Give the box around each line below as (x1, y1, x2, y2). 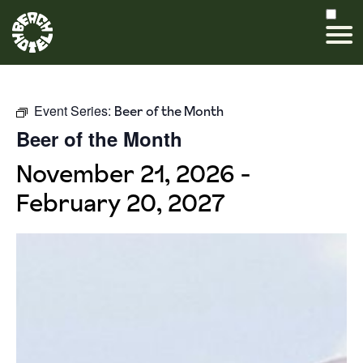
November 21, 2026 (16, 156, 235, 190)
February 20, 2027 (16, 186, 225, 220)
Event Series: (34, 101, 114, 120)
